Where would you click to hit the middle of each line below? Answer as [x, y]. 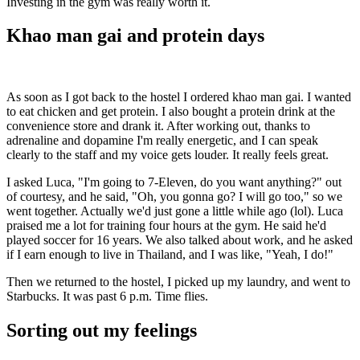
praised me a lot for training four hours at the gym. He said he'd [166, 226]
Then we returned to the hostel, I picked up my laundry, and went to [178, 282]
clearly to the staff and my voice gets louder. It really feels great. [168, 155]
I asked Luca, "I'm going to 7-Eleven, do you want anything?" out [174, 182]
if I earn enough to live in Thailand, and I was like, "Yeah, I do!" [170, 255]
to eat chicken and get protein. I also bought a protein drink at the [171, 112]
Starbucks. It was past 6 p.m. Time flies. [107, 297]
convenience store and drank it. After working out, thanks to [158, 126]
